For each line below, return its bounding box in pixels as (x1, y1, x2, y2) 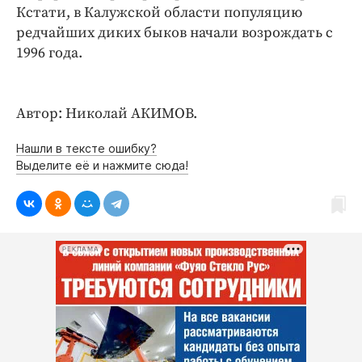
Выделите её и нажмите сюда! (16, 158, 188, 172)
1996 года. (16, 44, 82, 62)
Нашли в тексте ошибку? (16, 141, 157, 155)
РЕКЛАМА (62, 245, 99, 253)
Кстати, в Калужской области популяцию (16, 3, 302, 22)
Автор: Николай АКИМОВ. (16, 104, 197, 123)
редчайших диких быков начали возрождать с (16, 23, 333, 42)
